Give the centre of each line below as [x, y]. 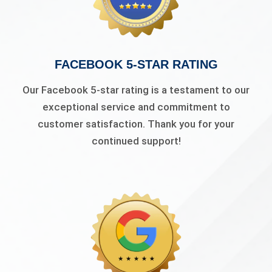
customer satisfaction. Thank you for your [136, 124]
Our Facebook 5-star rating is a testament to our [136, 90]
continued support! [136, 141]
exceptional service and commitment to [136, 107]
